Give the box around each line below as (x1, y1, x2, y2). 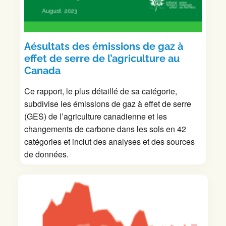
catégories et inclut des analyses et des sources (24, 135, 195, 147)
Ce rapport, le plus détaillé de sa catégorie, (24, 85, 177, 97)
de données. (24, 148, 69, 160)
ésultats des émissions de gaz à (31, 40, 183, 52)
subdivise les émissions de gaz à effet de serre (24, 97, 191, 109)
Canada (24, 64, 61, 77)
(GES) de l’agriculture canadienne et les (24, 110, 167, 122)
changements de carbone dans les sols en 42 (24, 123, 186, 135)
